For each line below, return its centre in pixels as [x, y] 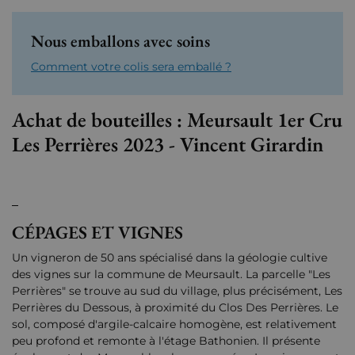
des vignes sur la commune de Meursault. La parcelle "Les [171, 275]
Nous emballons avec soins [120, 41]
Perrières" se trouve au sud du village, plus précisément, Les [177, 291]
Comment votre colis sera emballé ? [131, 67]
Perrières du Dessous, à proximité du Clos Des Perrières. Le [175, 308]
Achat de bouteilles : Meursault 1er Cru [177, 120]
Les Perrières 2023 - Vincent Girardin [168, 145]
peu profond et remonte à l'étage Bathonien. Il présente [166, 341]
